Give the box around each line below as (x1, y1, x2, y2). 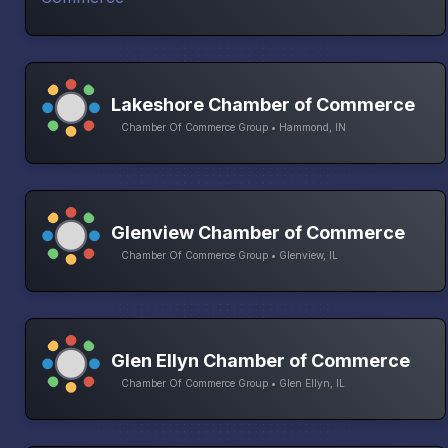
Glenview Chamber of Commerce (111, 221, 405, 243)
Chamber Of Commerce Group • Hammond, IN (121, 120, 346, 133)
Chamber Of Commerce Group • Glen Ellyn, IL (121, 376, 345, 389)
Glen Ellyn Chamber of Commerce (111, 349, 410, 371)
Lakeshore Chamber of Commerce (111, 93, 415, 115)
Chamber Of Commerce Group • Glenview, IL (121, 248, 338, 261)
